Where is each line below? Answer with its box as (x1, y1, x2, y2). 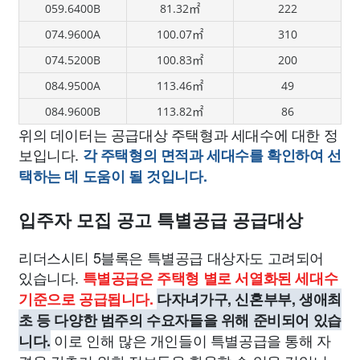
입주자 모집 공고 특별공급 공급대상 (18, 211, 303, 231)
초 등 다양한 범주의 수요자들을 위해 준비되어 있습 (18, 309, 342, 330)
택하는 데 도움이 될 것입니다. (18, 166, 207, 186)
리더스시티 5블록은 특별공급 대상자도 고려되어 (18, 247, 324, 268)
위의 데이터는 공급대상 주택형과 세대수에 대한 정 (18, 124, 338, 145)
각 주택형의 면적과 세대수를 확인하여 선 (82, 145, 342, 166)
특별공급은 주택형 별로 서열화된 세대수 (82, 268, 338, 288)
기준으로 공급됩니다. (18, 288, 153, 309)
